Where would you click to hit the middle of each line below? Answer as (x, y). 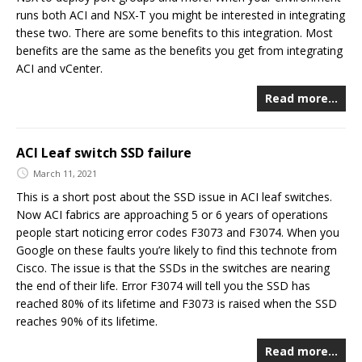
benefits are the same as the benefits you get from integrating (179, 51)
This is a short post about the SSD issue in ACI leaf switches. (174, 196)
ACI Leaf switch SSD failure (104, 153)
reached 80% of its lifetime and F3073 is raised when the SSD (177, 303)
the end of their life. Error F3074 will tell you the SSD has (163, 285)
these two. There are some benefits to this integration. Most (175, 33)
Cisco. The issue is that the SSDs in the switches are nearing (173, 267)
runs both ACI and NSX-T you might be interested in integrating (181, 15)
